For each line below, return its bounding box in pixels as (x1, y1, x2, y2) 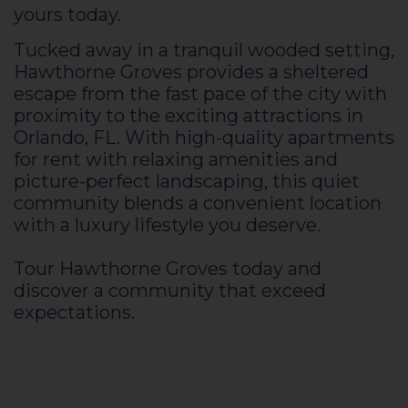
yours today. (14, 4, 121, 25)
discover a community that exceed (14, 280, 326, 301)
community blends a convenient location (14, 192, 382, 214)
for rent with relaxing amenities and (14, 148, 338, 170)
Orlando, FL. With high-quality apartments (14, 127, 394, 148)
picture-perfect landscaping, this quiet (14, 170, 360, 192)
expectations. (14, 301, 135, 323)
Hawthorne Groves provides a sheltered (14, 61, 369, 83)
